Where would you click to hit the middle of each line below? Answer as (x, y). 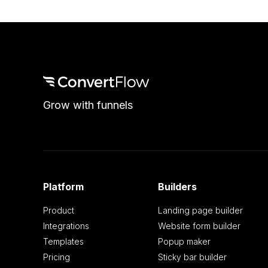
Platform (63, 187)
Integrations (66, 226)
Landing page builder (200, 211)
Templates (63, 242)
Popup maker (184, 242)
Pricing (57, 257)
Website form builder (199, 226)
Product (59, 211)
